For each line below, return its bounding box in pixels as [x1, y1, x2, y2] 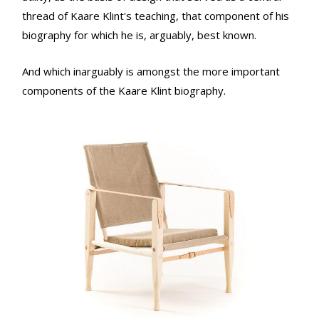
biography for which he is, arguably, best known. [22, 27, 256, 42]
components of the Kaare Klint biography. [22, 83, 226, 98]
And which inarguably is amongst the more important [22, 63, 280, 78]
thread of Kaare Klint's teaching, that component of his [22, 8, 289, 23]
